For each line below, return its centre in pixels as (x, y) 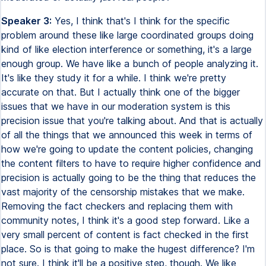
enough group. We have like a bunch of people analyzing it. (130, 64)
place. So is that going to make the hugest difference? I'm (128, 249)
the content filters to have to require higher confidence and (131, 163)
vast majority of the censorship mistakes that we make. (123, 192)
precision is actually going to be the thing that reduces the (129, 178)
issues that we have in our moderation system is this (116, 106)
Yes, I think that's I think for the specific (141, 21)
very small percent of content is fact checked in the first (125, 235)
